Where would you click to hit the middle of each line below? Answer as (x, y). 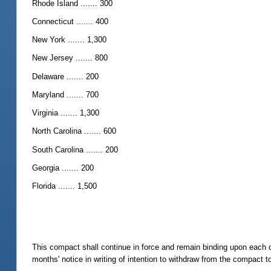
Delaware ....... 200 (66, 76)
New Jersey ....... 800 (70, 58)
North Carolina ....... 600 (74, 131)
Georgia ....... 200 (63, 168)
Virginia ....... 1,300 (66, 113)
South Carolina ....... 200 (75, 149)
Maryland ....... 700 (66, 94)
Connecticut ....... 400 (70, 21)
